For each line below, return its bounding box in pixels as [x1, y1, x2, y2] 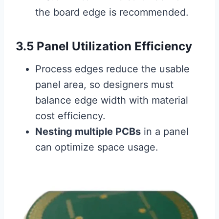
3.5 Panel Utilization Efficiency [16, 39, 192, 54]
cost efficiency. [35, 110, 106, 122]
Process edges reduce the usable [35, 63, 190, 75]
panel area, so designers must [35, 79, 174, 91]
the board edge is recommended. [35, 6, 189, 19]
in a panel [141, 126, 189, 138]
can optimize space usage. [35, 141, 158, 153]
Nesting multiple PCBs [35, 126, 141, 138]
